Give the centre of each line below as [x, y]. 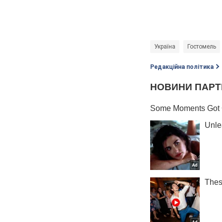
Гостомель [202, 46]
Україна [165, 46]
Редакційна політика [182, 67]
